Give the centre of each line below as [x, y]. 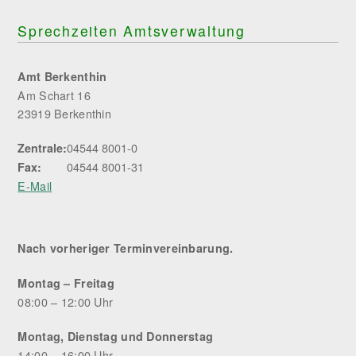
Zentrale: [43, 148]
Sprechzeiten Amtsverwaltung [132, 31]
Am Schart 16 [54, 95]
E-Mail [35, 186]
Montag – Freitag [66, 283]
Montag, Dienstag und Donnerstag [116, 336]
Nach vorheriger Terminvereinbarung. [126, 248]
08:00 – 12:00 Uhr [66, 302]
